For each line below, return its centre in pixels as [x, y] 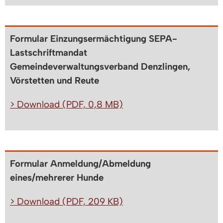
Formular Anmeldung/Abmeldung [80, 164]
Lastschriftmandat [49, 53]
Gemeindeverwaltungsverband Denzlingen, [100, 67]
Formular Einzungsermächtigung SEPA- [94, 39]
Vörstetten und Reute [55, 81]
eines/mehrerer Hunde [57, 178]
